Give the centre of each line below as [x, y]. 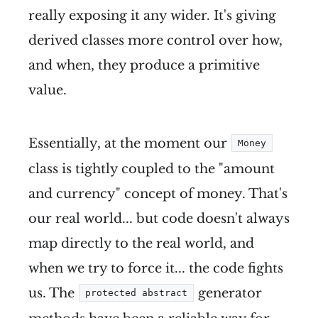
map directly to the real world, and [141, 244]
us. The [53, 294]
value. [48, 91]
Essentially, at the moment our [130, 144]
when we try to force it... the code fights [156, 269]
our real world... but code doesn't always [159, 219]
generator [228, 294]
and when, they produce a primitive [144, 66]
